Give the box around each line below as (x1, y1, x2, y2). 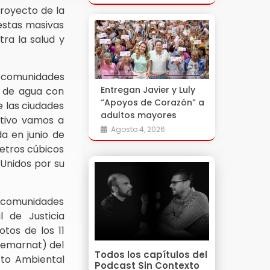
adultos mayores (100, 109, 177, 121)
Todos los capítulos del (94, 248, 207, 262)
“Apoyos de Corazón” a (100, 96, 204, 108)
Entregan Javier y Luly (100, 84, 195, 96)
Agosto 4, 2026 (110, 124, 165, 134)
